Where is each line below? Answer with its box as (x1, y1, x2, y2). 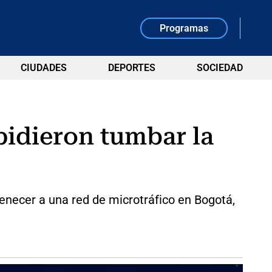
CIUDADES (20, 62, 67, 73)
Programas (160, 22, 209, 34)
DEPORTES (107, 62, 155, 73)
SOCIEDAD (196, 62, 243, 73)
